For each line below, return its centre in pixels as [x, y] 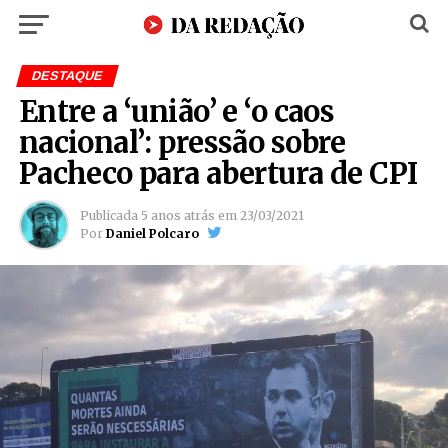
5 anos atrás [177, 215]
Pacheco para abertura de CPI [218, 174]
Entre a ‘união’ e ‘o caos [176, 112]
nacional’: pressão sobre [182, 143]
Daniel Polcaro [152, 233]
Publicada [108, 215]
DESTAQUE [67, 75]
